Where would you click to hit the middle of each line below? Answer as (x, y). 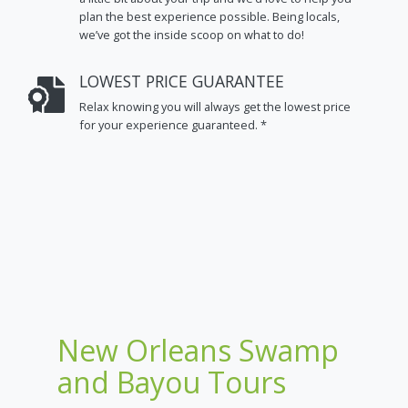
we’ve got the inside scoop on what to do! (192, 34)
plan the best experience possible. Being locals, (209, 16)
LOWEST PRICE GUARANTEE (182, 81)
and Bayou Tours (172, 382)
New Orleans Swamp (198, 351)
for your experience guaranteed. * (173, 125)
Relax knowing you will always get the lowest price (215, 107)
